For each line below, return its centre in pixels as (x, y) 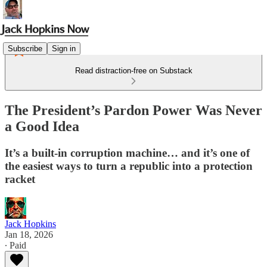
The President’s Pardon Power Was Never (133, 110)
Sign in (64, 48)
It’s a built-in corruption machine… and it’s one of (127, 153)
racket (20, 179)
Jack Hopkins (30, 223)
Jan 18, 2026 (29, 234)
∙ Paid (15, 245)
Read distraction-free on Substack (133, 71)
